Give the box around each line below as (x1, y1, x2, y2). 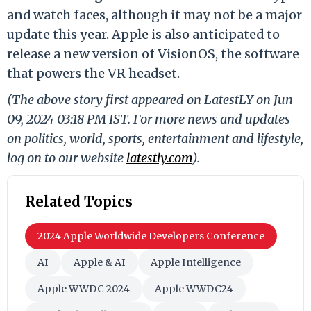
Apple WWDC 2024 (37, 282, 130, 295)
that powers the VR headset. (7, 65, 180, 81)
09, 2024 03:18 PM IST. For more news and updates (7, 110, 290, 127)
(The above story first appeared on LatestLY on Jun (7, 91, 293, 108)
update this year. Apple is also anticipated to (7, 26, 280, 42)
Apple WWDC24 (155, 282, 233, 295)
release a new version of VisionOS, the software (7, 45, 299, 62)
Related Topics (25, 192, 133, 210)
